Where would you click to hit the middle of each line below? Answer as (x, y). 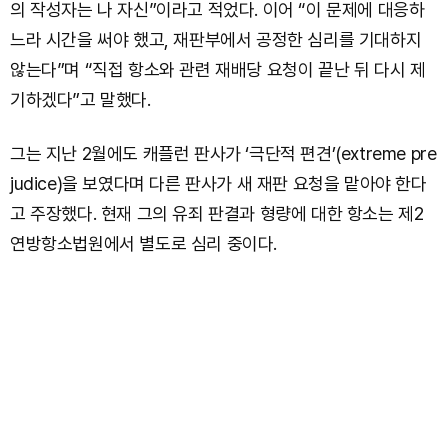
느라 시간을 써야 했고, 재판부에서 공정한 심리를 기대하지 (216, 40)
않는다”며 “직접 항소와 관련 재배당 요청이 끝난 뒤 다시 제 (218, 70)
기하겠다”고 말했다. (80, 100)
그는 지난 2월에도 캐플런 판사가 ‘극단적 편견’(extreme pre (223, 154)
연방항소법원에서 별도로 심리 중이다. (144, 244)
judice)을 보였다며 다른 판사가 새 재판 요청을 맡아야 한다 (218, 184)
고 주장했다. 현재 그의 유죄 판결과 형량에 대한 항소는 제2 (217, 214)
